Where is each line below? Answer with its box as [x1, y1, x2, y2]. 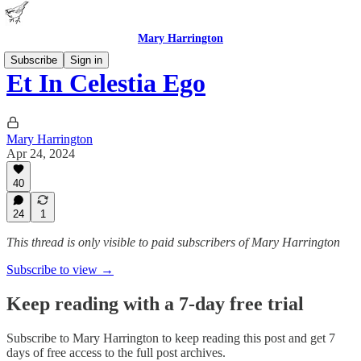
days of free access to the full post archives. [6, 345, 226, 359]
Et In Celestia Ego [6, 68, 205, 98]
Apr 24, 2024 [6, 146, 75, 160]
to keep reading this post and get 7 [159, 330, 335, 345]
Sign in [70, 54, 102, 66]
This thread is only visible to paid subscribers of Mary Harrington [6, 235, 340, 249]
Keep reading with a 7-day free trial [6, 293, 304, 314]
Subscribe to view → [6, 263, 114, 276]
